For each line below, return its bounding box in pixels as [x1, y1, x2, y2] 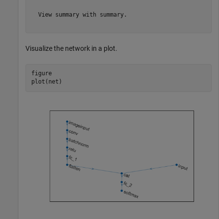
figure [31, 70, 52, 77]
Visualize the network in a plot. [25, 44, 117, 52]
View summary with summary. [31, 11, 127, 18]
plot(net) [31, 78, 62, 85]
